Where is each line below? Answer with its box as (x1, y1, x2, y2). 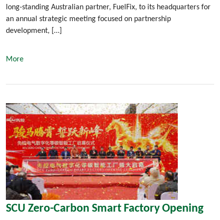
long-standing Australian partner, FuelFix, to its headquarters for (6, 3, 211, 12)
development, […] (6, 27, 62, 35)
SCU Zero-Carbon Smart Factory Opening (6, 203, 203, 215)
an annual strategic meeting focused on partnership (6, 15, 171, 24)
